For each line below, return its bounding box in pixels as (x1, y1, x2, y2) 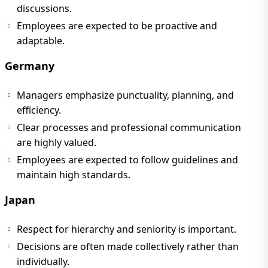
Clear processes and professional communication (17, 121, 241, 135)
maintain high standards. (17, 168, 130, 182)
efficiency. (17, 103, 61, 117)
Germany (5, 59, 54, 74)
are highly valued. (17, 136, 96, 150)
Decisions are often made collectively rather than (17, 240, 239, 254)
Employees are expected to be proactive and (17, 19, 217, 33)
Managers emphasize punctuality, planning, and (17, 89, 234, 102)
